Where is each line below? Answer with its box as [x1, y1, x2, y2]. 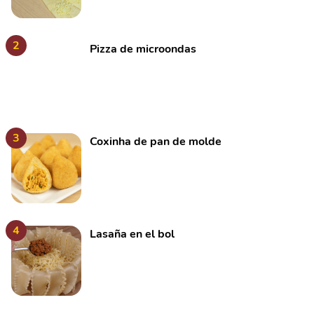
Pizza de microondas [90, 41, 196, 57]
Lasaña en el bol [90, 226, 175, 242]
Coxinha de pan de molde [90, 134, 221, 149]
